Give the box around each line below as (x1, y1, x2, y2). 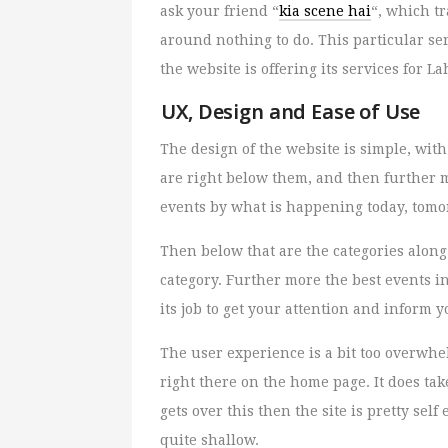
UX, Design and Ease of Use (161, 97, 421, 125)
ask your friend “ (160, 2, 280, 19)
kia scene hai (279, 2, 372, 19)
